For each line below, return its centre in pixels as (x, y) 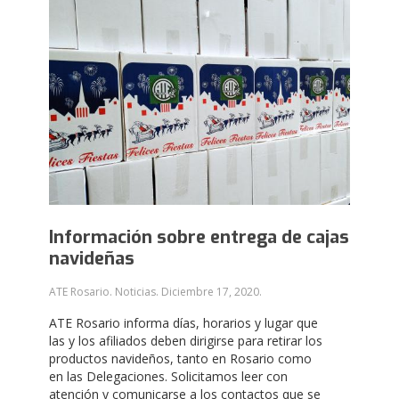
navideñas (92, 258)
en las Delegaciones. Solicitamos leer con (168, 376)
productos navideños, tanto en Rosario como (180, 358)
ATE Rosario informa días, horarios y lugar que (183, 322)
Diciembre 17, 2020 (210, 291)
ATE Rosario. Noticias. (105, 291)
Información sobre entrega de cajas (199, 237)
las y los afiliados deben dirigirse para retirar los (186, 340)
